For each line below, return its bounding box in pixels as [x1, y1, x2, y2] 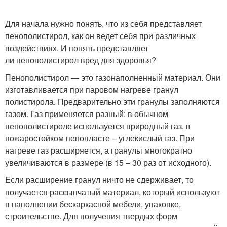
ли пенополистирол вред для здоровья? [5, 54, 156, 66]
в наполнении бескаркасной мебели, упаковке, [5, 198, 181, 210]
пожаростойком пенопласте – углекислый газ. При [5, 132, 195, 144]
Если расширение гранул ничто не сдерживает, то [5, 174, 194, 185]
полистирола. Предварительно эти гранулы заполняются [5, 96, 220, 107]
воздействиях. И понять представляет [5, 42, 148, 54]
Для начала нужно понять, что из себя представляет [5, 18, 202, 29]
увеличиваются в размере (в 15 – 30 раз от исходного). [5, 157, 211, 168]
